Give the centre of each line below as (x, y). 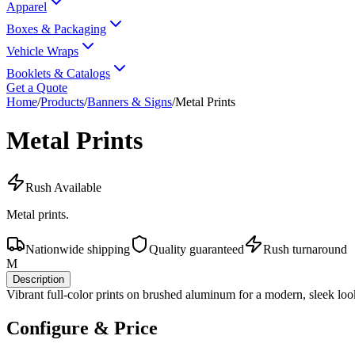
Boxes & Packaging (56, 29)
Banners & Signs (130, 102)
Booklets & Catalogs (58, 73)
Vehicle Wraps (42, 51)
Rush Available (63, 187)
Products (62, 102)
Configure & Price (82, 328)
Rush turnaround (305, 249)
